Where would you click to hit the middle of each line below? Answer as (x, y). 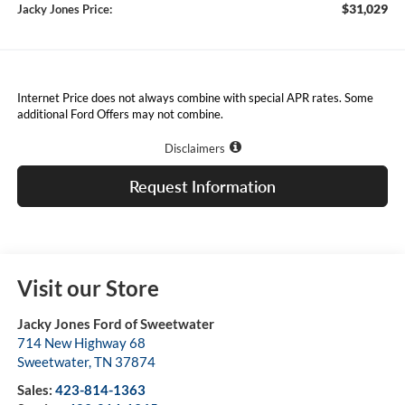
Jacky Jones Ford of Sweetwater (115, 323)
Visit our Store (88, 287)
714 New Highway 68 (81, 342)
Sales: (36, 389)
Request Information (202, 186)
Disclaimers (194, 148)
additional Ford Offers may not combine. (120, 113)
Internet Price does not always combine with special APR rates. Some (195, 97)
